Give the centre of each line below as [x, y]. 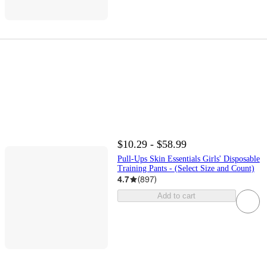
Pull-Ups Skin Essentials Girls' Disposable [188, 159]
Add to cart [177, 196]
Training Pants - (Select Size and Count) [186, 169]
